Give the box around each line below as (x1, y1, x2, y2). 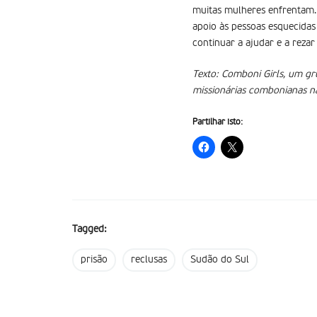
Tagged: (72, 224, 107, 234)
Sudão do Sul (190, 255, 249, 265)
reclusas (131, 255, 167, 265)
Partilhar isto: (192, 118, 243, 127)
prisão (81, 255, 108, 265)
